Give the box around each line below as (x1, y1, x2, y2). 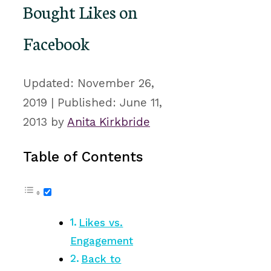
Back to (81, 253, 122, 266)
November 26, (77, 76, 154, 91)
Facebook (23, 30, 90, 54)
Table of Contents (23, 149, 143, 166)
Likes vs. (79, 217, 123, 229)
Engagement (70, 235, 133, 247)
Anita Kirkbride (67, 115, 150, 129)
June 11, (120, 96, 162, 110)
